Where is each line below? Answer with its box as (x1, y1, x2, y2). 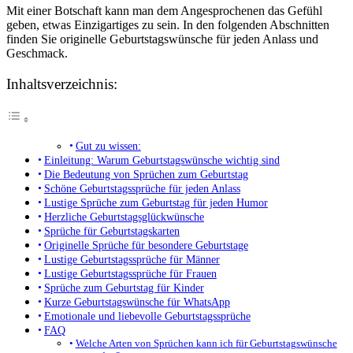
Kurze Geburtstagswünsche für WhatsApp (43, 295, 230, 309)
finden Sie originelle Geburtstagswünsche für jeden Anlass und (6, 32, 318, 46)
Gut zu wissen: (75, 140, 141, 153)
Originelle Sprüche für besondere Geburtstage (43, 239, 248, 252)
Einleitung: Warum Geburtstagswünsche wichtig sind (43, 154, 280, 167)
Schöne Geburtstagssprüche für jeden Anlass (43, 182, 240, 195)
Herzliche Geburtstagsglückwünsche (43, 210, 204, 224)
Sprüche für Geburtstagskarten (43, 225, 180, 238)
